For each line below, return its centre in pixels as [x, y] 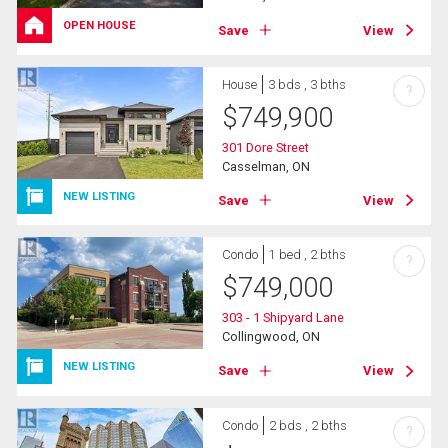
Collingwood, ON [271, 337]
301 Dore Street [266, 147]
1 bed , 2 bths [308, 255]
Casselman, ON [266, 166]
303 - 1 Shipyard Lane [283, 318]
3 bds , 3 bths [307, 84]
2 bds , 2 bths [308, 425]
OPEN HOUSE [100, 26]
